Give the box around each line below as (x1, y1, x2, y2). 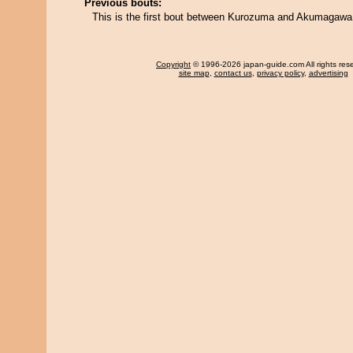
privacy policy (256, 69, 304, 77)
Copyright (156, 60, 191, 69)
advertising (308, 69, 348, 77)
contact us (214, 69, 252, 77)
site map (178, 69, 210, 77)
